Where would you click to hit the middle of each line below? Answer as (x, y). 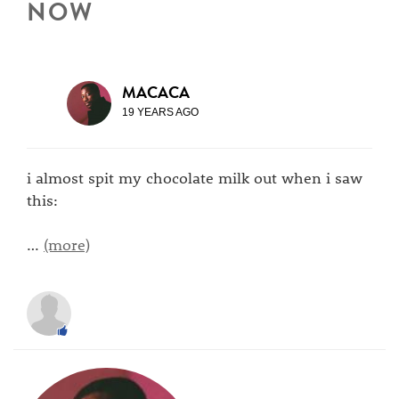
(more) (67, 244)
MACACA (156, 92)
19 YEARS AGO (160, 112)
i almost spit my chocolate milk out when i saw (195, 177)
